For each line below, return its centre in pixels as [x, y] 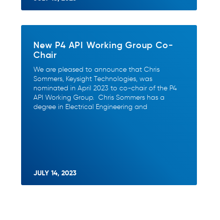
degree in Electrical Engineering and [90, 107]
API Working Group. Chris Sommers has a [99, 97]
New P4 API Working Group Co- [103, 45]
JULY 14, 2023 [55, 173]
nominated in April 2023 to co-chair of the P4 [105, 88]
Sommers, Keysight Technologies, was [93, 79]
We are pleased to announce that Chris [96, 69]
